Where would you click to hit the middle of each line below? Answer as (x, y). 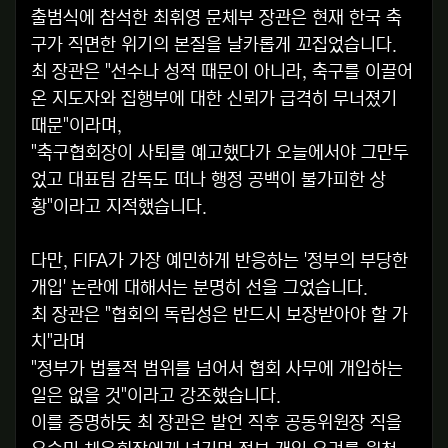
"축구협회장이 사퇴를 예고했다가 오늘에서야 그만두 (220, 153)
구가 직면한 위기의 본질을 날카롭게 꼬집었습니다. (214, 45)
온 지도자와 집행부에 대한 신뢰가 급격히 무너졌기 (214, 99)
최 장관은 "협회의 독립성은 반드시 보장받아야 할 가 (219, 315)
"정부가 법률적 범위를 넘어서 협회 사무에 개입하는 (217, 369)
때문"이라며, (76, 126)
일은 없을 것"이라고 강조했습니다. (156, 396)
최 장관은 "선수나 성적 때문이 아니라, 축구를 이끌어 (222, 72)
